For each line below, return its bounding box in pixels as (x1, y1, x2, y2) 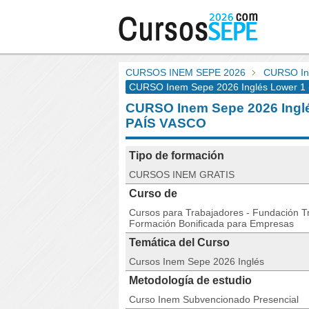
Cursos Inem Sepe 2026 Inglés (129, 256, 264, 267)
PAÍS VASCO (126, 116, 206, 130)
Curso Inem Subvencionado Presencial (129, 294, 299, 305)
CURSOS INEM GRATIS (129, 169, 235, 180)
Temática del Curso (129, 237, 230, 248)
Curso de (129, 188, 177, 199)
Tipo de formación (129, 150, 224, 161)
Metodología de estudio (129, 275, 252, 286)
